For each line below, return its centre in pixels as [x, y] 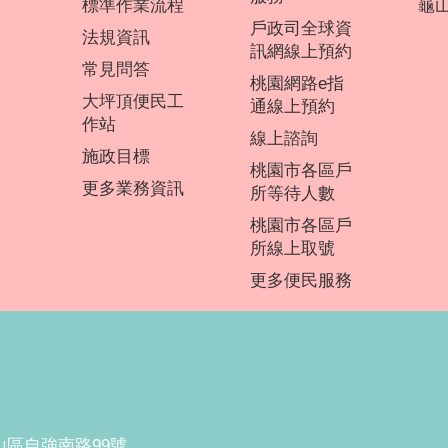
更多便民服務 [301, 280]
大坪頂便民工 [133, 101]
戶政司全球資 [301, 28]
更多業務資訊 [133, 188]
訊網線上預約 [301, 51]
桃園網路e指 [297, 83]
